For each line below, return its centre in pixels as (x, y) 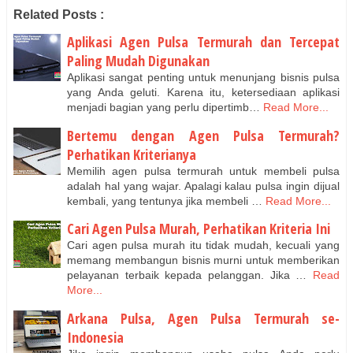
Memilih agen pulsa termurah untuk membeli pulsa (203, 171)
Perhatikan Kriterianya (132, 154)
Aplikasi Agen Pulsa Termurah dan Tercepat (203, 42)
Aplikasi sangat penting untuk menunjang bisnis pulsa (203, 78)
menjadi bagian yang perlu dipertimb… (163, 108)
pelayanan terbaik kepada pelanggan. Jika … (187, 275)
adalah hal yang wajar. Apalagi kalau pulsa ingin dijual (203, 186)
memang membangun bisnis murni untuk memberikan (203, 260)
